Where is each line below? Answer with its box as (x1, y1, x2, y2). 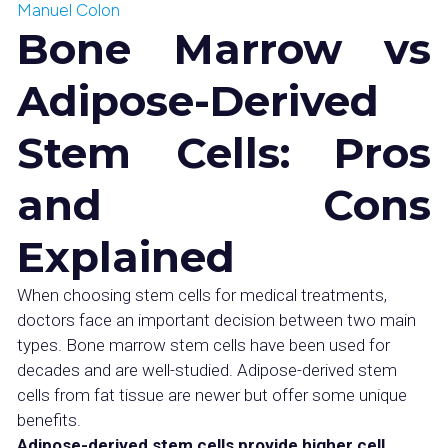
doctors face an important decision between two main (17, 310, 416, 330)
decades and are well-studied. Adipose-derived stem (17, 360, 397, 380)
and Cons (17, 179, 431, 231)
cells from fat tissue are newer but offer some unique (17, 385, 407, 405)
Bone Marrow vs (17, 23, 431, 75)
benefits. (17, 410, 81, 430)
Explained (17, 231, 235, 283)
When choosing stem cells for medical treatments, (17, 285, 387, 305)
